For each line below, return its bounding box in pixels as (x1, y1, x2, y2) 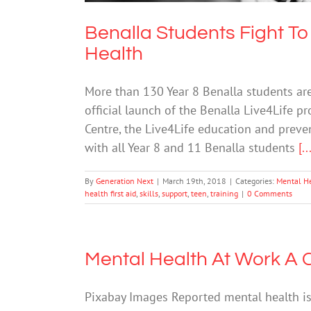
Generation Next (96, 175, 153, 186)
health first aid (85, 187, 136, 199)
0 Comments (247, 187, 292, 199)
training (210, 187, 238, 199)
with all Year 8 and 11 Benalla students (85, 139, 299, 155)
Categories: (235, 175, 276, 186)
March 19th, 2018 (162, 175, 226, 186)
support (162, 187, 187, 199)
